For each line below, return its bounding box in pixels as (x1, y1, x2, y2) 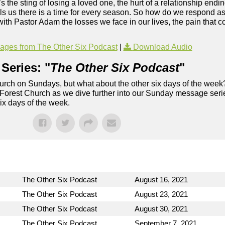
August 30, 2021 (135, 204, 188, 213)
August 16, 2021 (135, 175, 188, 184)
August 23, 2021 (135, 190, 188, 199)
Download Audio (133, 43, 192, 52)
